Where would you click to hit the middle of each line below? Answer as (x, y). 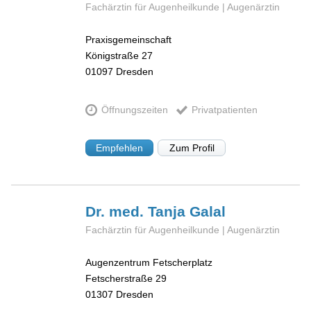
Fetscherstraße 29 (126, 278)
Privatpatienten (224, 110)
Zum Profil (192, 148)
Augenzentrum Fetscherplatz (149, 262)
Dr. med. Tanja (138, 211)
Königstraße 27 (119, 55)
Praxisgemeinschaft (129, 39)
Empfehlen (120, 148)
